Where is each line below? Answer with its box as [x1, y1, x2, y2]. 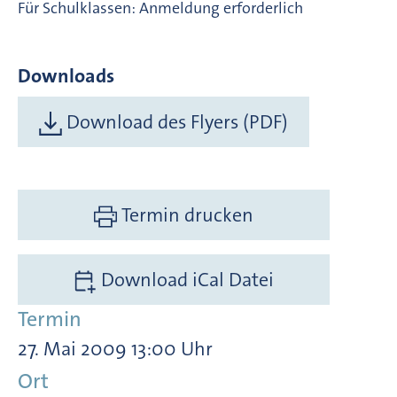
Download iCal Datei [97, 266, 275, 292]
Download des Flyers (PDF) [62, 108, 289, 135]
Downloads [18, 62, 114, 89]
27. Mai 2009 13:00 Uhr [18, 335, 213, 362]
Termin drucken [121, 201, 254, 228]
